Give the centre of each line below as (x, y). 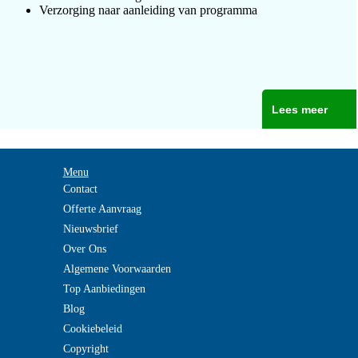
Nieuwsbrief (90, 229)
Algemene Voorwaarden (117, 269)
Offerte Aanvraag (102, 209)
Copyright (86, 349)
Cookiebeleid (92, 329)
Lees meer (299, 109)
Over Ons (84, 249)
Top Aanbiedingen (104, 289)
